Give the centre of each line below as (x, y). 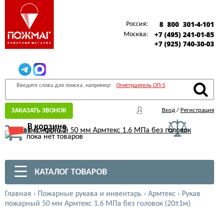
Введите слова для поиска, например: (65, 86)
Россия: (137, 24)
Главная (18, 194)
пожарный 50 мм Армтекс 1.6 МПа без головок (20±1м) (98, 204)
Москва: (136, 34)
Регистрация (197, 110)
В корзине (47, 127)
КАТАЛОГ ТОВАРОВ (70, 172)
